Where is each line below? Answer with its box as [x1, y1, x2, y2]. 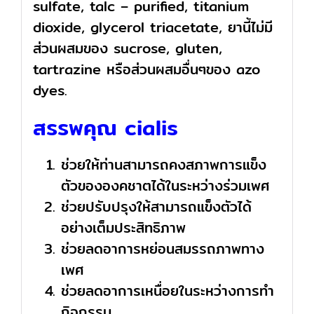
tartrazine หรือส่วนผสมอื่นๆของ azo [32, 58, 260, 81]
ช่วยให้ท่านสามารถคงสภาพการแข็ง [60, 153, 266, 176]
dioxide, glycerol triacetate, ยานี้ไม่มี [32, 16, 273, 39]
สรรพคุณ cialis [32, 111, 178, 145]
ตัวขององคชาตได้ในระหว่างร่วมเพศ [60, 175, 269, 197]
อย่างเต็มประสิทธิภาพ [60, 217, 186, 239]
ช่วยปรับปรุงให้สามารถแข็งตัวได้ [60, 196, 252, 218]
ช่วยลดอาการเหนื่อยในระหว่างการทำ [60, 280, 274, 302]
